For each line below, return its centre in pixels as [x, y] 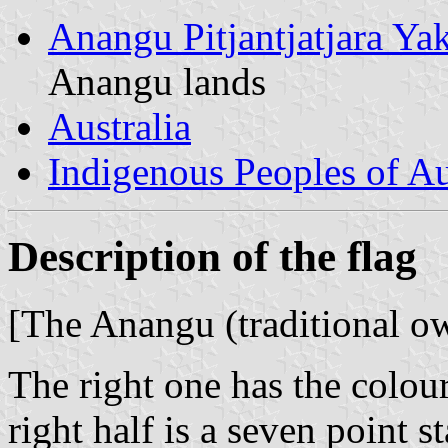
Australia [119, 126]
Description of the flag [212, 256]
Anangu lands [157, 81]
